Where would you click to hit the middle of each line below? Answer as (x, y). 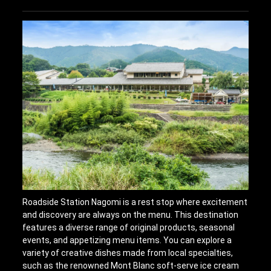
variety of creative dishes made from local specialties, (128, 253)
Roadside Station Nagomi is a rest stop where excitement (135, 202)
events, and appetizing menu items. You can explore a (127, 240)
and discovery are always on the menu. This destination (131, 214)
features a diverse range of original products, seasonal (129, 227)
